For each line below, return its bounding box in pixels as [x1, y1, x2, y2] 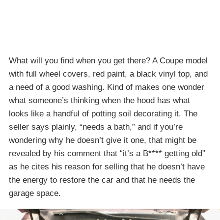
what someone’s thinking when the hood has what [9, 95, 190, 105]
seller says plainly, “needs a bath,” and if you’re [9, 122, 183, 132]
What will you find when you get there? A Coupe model [9, 55, 208, 65]
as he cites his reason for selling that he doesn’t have [9, 162, 205, 171]
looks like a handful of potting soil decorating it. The [9, 109, 197, 118]
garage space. [9, 188, 61, 198]
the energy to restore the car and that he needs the [9, 175, 195, 185]
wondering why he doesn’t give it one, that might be [9, 135, 196, 145]
